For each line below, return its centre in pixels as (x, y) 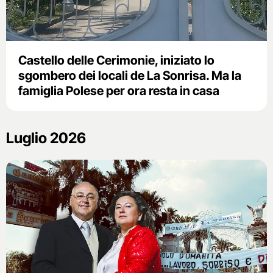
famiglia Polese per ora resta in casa (119, 91)
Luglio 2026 (46, 138)
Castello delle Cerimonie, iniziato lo (116, 61)
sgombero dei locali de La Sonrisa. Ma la (130, 76)
